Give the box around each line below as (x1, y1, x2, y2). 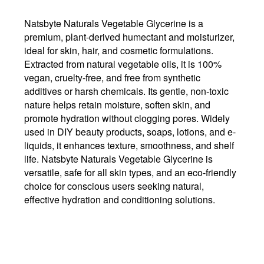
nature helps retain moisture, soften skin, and (24, 97, 210, 111)
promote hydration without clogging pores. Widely (24, 111, 230, 125)
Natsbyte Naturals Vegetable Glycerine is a (24, 16, 203, 30)
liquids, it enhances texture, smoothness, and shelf (24, 138, 234, 152)
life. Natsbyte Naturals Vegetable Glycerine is (24, 151, 213, 166)
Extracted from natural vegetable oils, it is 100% (24, 57, 222, 71)
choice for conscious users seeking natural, (24, 179, 204, 193)
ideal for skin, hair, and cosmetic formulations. (24, 43, 213, 57)
